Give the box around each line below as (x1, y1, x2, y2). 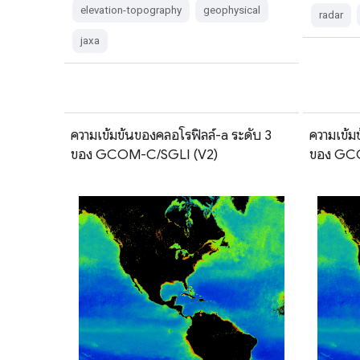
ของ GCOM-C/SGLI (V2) (71, 145, 218, 163)
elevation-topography (80, 3, 182, 16)
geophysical (203, 3, 260, 16)
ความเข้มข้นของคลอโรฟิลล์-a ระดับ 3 (71, 125, 272, 144)
